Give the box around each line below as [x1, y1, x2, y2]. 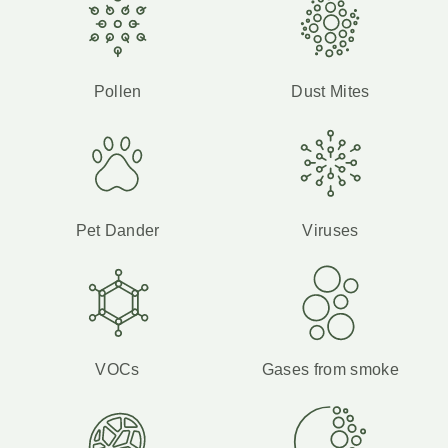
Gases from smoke [261, 360, 399, 378]
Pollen [93, 82, 142, 100]
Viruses [302, 221, 359, 239]
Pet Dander [75, 221, 160, 239]
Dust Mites [291, 82, 370, 100]
